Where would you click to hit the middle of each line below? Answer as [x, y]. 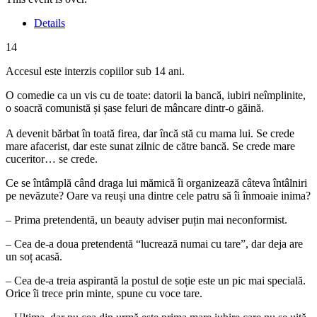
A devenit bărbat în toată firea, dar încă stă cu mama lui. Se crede [150, 133]
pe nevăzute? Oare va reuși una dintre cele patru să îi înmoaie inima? [158, 195]
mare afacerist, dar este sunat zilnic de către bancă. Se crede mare [150, 146]
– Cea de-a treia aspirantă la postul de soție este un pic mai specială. [156, 280]
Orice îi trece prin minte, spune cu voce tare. [104, 293]
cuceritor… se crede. [52, 158]
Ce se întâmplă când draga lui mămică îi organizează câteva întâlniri [156, 183]
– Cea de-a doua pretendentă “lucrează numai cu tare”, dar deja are [154, 243]
